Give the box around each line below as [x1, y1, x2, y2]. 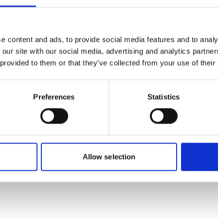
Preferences [33, 92, 75, 101]
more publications [77, 34, 141, 45]
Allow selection [82, 152, 136, 161]
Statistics [147, 92, 180, 101]
